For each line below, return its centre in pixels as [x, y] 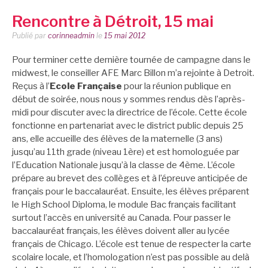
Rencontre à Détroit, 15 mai [113, 22]
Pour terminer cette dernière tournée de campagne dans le [131, 60]
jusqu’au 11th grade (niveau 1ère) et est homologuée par [126, 152]
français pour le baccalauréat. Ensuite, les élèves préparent [131, 192]
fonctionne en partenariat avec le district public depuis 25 [128, 126]
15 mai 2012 [125, 36]
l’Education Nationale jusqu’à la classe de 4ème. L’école [124, 165]
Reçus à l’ [31, 86]
